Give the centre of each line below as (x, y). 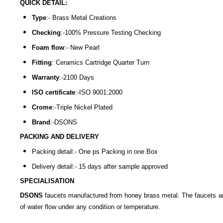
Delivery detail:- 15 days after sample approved (100, 167)
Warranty (46, 78)
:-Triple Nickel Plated (82, 108)
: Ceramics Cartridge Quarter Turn (101, 63)
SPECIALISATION (47, 181)
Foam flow (48, 48)
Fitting (42, 63)
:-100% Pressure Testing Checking (111, 33)
